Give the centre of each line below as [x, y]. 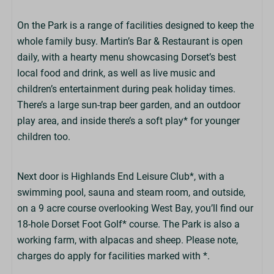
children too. [45, 137]
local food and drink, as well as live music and [116, 73]
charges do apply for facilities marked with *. [115, 256]
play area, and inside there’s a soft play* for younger [128, 121]
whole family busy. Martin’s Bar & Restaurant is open [130, 41]
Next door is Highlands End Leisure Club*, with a [121, 176]
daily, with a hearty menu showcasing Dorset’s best [127, 57]
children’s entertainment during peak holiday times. [126, 89]
